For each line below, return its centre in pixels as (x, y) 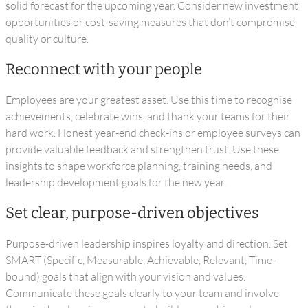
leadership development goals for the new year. (116, 182)
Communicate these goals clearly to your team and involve (142, 293)
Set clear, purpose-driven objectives (132, 213)
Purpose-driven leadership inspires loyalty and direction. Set (147, 243)
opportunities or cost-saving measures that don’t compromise (150, 22)
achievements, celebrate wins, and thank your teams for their (148, 116)
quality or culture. (47, 38)
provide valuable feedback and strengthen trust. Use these (142, 149)
